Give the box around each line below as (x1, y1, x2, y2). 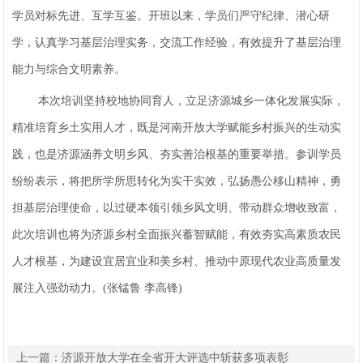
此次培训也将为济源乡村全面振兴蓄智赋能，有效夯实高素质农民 (12, 228, 342, 241)
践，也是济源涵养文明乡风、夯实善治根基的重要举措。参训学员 (12, 148, 342, 160)
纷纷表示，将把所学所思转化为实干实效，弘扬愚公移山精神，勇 (12, 175, 342, 187)
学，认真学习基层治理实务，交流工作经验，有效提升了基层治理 (12, 36, 342, 49)
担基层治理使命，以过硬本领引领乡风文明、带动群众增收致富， (12, 202, 342, 214)
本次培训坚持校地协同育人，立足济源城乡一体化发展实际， (38, 95, 345, 107)
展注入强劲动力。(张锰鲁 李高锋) (12, 282, 183, 294)
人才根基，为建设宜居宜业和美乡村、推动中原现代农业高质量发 (12, 255, 342, 267)
